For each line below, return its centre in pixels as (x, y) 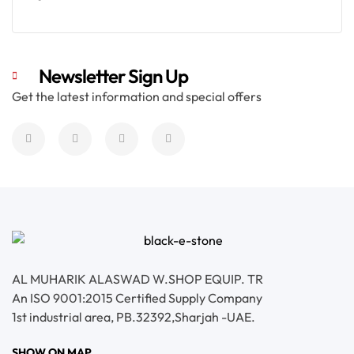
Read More (183, 41)
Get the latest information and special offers (137, 96)
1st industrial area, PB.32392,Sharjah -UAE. (134, 316)
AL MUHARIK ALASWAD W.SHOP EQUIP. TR (137, 279)
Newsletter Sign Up (113, 75)
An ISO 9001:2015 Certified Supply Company (137, 298)
